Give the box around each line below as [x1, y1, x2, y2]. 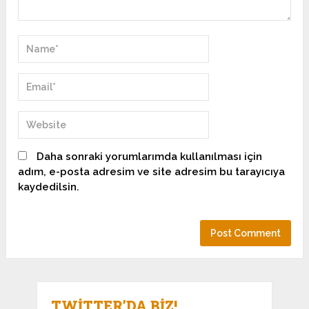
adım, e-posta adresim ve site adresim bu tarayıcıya [18, 165, 286, 178]
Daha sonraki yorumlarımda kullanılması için [37, 150, 263, 163]
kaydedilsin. [18, 180, 80, 193]
